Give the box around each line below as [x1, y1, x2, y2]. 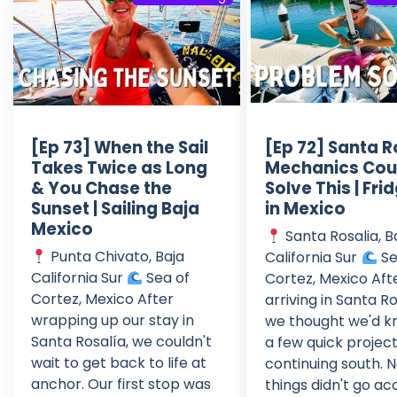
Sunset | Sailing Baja [31, 197, 199, 220]
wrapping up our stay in [31, 309, 194, 331]
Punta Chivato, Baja [47, 245, 185, 267]
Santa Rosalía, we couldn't [31, 331, 212, 352]
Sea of [143, 267, 191, 288]
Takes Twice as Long [31, 156, 207, 179]
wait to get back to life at [31, 352, 206, 373]
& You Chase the [31, 176, 172, 199]
